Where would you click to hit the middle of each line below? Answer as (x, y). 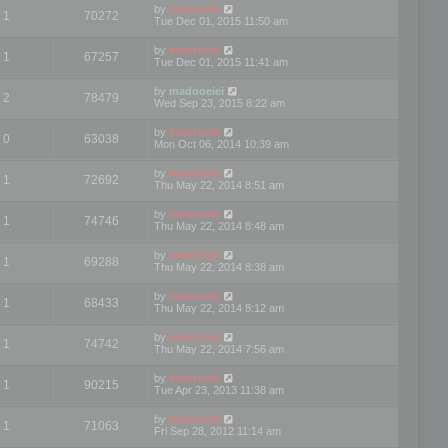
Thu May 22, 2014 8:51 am (219, 184)
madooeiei (196, 90)
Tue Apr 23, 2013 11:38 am (219, 389)
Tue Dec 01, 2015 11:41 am (221, 61)
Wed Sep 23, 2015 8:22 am (219, 102)
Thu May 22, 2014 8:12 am (219, 307)
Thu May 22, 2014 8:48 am (219, 225)
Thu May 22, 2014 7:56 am (219, 348)
